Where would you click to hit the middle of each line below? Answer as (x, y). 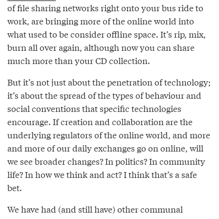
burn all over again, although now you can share (101, 47)
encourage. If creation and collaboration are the (100, 121)
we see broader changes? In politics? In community (106, 161)
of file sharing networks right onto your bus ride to (105, 7)
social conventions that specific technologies (94, 108)
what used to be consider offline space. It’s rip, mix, (107, 34)
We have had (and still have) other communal (95, 209)
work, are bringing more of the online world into (101, 21)
